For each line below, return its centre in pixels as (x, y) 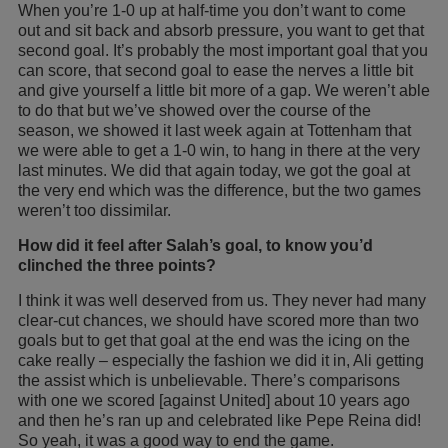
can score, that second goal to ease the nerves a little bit (215, 70)
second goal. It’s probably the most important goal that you (223, 50)
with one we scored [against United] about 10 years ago (214, 400)
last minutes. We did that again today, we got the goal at (214, 170)
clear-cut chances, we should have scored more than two (218, 320)
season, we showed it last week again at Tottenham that (214, 130)
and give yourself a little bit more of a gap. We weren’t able (224, 90)
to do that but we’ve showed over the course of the (194, 110)
